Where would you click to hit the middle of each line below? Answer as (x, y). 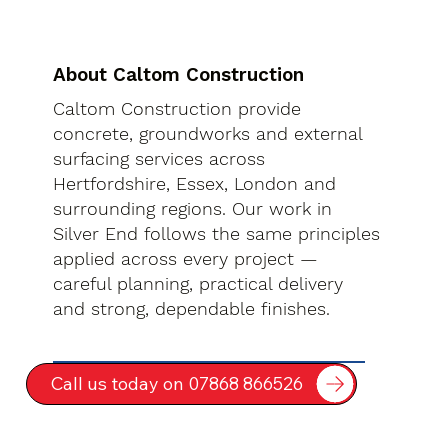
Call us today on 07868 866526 (177, 384)
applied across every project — (186, 259)
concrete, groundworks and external (208, 134)
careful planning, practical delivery (198, 284)
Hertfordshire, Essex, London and (195, 184)
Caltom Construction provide (177, 109)
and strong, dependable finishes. (192, 309)
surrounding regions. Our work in (193, 209)
